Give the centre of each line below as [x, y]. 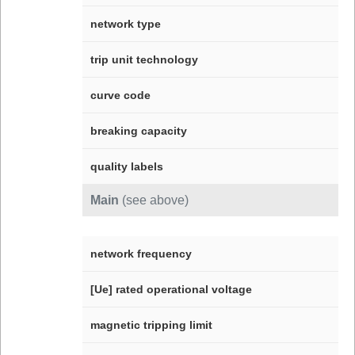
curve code [120, 95]
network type [125, 23]
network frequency [141, 253]
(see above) [155, 200]
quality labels [126, 166]
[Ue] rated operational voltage [171, 289]
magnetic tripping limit [151, 324]
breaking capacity [138, 130]
